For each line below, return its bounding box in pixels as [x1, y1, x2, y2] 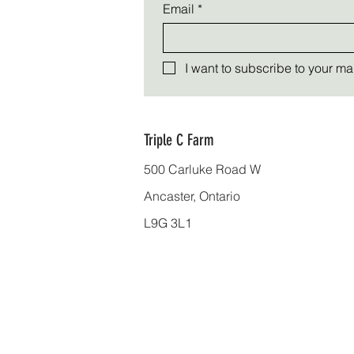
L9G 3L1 [144, 215, 192, 231]
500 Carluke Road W [144, 161, 261, 177]
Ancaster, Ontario [144, 188, 240, 204]
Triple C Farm [144, 130, 214, 149]
